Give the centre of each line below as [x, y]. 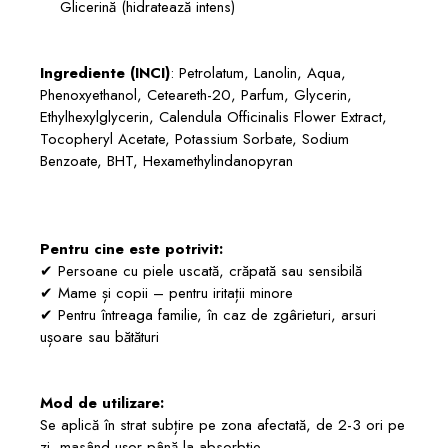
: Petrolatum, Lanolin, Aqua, [258, 72]
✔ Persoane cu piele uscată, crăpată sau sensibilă [201, 270]
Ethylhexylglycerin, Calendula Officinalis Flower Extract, [213, 116]
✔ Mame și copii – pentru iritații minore [166, 292]
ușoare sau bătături [99, 336]
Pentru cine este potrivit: [131, 248]
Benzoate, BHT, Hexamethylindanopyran [166, 160]
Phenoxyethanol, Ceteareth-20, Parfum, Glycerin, [196, 94]
